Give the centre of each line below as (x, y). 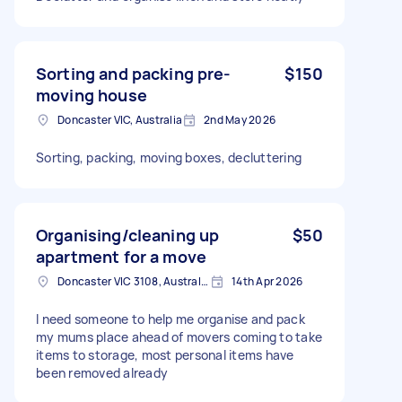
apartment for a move (121, 256)
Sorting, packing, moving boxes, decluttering (169, 157)
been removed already (102, 372)
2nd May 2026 (240, 119)
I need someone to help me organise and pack (170, 319)
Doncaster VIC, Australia (120, 119)
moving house (92, 95)
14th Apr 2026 (267, 281)
